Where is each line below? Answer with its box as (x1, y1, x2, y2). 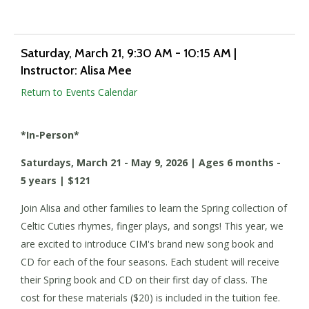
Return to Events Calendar (21, 85, 137, 99)
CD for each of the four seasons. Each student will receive (21, 255, 279, 268)
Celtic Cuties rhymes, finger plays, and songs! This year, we (21, 219, 283, 232)
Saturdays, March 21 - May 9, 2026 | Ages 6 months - (21, 155, 281, 169)
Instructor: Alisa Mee (21, 63, 132, 79)
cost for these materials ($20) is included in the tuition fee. (21, 290, 280, 304)
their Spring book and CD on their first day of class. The (21, 272, 268, 286)
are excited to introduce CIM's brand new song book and (21, 237, 274, 250)
